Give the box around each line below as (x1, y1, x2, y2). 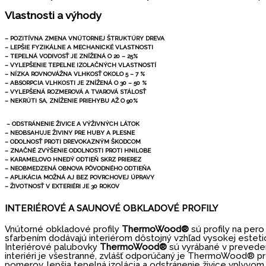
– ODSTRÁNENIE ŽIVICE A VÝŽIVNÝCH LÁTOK (5, 120, 140, 127)
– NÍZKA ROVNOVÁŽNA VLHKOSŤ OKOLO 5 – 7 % (5, 71, 145, 78)
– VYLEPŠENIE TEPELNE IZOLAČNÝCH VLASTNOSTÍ (5, 62, 156, 69)
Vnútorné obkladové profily (5, 224, 119, 235)
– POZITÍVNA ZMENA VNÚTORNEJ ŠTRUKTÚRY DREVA (5, 35, 164, 42)
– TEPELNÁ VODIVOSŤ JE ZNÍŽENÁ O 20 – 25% (5, 53, 138, 60)
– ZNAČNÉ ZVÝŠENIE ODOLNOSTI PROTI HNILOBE (5, 147, 151, 154)
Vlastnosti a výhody (5, 9, 102, 22)
